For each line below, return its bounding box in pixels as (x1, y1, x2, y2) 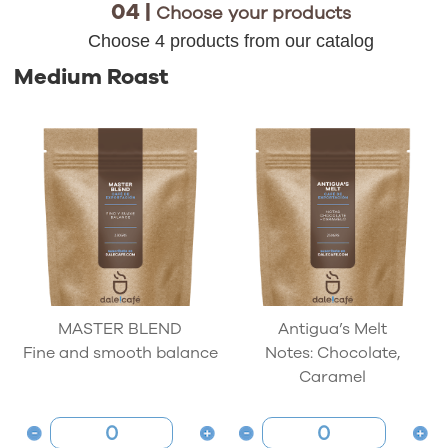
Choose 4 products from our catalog (88, 30, 374, 51)
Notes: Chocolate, (265, 342, 401, 365)
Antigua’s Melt (278, 318, 388, 341)
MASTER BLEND (58, 318, 183, 341)
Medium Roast (14, 61, 169, 92)
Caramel (299, 366, 367, 389)
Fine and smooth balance (22, 342, 218, 365)
